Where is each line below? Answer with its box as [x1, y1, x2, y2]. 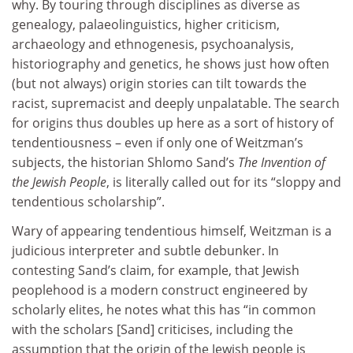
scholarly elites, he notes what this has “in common [12, 301, 316, 319]
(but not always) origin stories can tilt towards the [12, 74, 307, 92]
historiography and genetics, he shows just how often [12, 54, 329, 72]
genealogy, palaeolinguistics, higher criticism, [12, 15, 280, 33]
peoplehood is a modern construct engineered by [12, 281, 307, 299]
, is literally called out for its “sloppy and [106, 173, 341, 191]
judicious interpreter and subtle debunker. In [12, 242, 279, 260]
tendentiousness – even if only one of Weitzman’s [12, 133, 303, 151]
